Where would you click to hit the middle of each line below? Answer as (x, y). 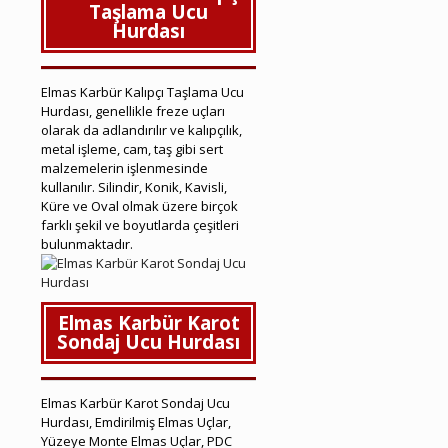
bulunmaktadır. (87, 243)
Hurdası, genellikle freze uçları (133, 110)
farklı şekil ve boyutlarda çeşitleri (140, 224)
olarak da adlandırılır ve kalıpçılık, (141, 129)
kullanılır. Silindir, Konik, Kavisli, (134, 186)
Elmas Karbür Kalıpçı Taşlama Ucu (142, 91)
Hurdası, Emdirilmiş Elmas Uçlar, (136, 421)
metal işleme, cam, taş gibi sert (132, 148)
